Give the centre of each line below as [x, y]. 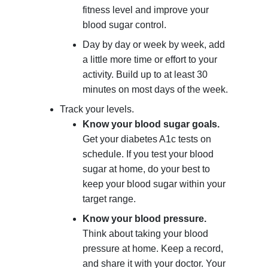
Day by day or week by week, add [154, 45]
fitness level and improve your [146, 10]
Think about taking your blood [146, 234]
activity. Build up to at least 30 [145, 75]
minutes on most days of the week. [156, 90]
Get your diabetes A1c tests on [147, 139]
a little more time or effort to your [150, 60]
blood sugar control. [125, 25]
